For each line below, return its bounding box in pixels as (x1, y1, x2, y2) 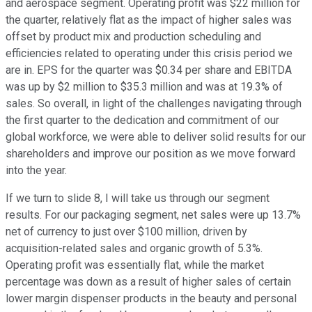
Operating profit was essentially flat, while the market (6, 258, 264, 272)
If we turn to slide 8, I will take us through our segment (6, 192, 270, 205)
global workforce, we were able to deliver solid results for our (6, 130, 306, 144)
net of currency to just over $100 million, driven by (6, 225, 247, 239)
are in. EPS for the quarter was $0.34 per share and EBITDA (6, 63, 292, 77)
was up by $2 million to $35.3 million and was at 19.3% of (6, 80, 283, 94)
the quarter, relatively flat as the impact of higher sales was (6, 13, 292, 27)
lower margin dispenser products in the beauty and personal (6, 292, 297, 306)
